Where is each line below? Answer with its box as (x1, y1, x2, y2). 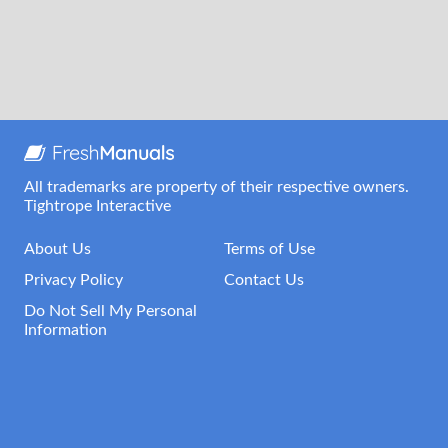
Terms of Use (224, 241, 315, 257)
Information (24, 322, 107, 338)
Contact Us (224, 272, 304, 288)
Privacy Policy (24, 272, 123, 288)
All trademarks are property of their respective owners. (24, 179, 409, 195)
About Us (24, 241, 91, 257)
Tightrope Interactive (24, 198, 171, 214)
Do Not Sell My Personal (24, 303, 197, 319)
